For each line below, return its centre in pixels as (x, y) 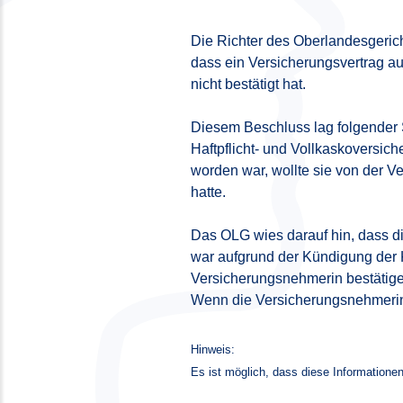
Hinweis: (213, 350)
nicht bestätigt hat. (248, 85)
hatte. (208, 193)
